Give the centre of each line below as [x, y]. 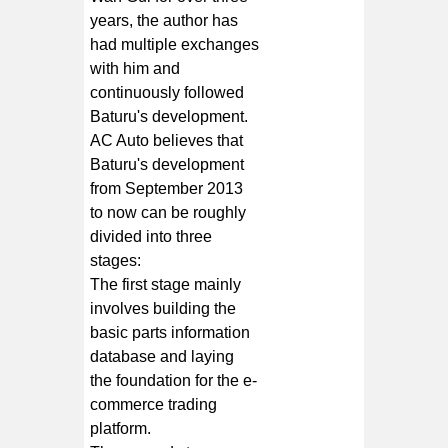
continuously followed [167, 92]
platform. [121, 428]
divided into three [151, 236]
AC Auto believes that [167, 140]
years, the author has [164, 20]
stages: [116, 260]
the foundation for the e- [174, 380]
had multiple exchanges [175, 44]
